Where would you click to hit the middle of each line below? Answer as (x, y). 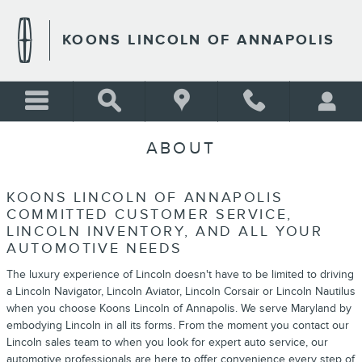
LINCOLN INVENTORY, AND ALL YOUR (165, 232)
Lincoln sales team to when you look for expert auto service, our (167, 342)
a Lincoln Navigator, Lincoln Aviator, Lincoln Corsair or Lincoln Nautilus (181, 291)
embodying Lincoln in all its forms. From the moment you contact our (178, 325)
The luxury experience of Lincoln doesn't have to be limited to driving (180, 274)
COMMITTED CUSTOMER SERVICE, (149, 215)
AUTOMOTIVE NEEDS (95, 248)
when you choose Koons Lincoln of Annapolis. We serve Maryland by (179, 308)
